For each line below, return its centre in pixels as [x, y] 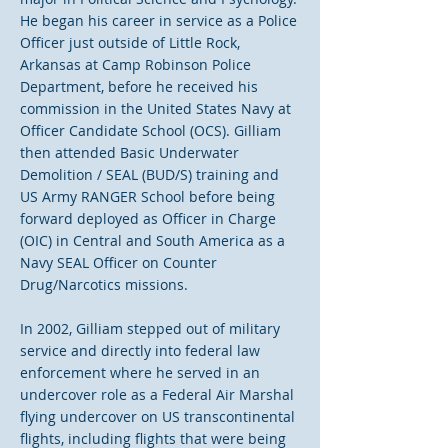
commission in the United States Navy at [155, 108]
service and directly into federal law [140, 350]
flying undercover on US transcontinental [157, 416]
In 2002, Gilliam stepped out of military [150, 328]
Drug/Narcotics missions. [104, 284]
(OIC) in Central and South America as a [152, 240]
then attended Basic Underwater [129, 152]
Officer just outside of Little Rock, [130, 42]
